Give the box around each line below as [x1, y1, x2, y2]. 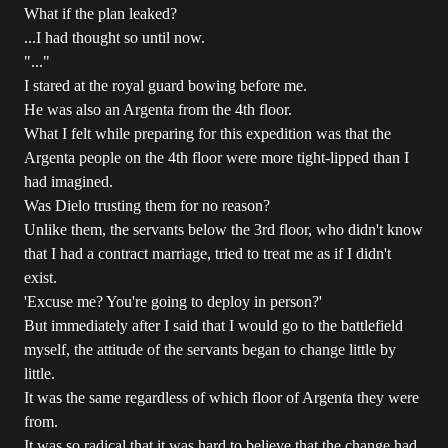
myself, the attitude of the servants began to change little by [24, 341, 396, 358]
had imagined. [24, 173, 113, 190]
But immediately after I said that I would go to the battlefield [24, 317, 403, 334]
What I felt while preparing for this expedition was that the [24, 125, 391, 142]
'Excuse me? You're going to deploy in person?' [24, 293, 322, 310]
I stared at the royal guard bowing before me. [24, 77, 307, 94]
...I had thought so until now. [24, 29, 205, 46]
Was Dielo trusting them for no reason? [24, 197, 270, 214]
